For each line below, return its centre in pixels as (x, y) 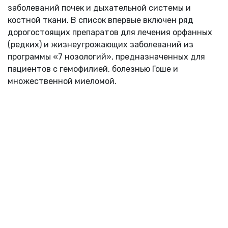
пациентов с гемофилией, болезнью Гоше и (93, 69)
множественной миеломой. (62, 81)
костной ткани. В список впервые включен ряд (101, 20)
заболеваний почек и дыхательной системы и (99, 8)
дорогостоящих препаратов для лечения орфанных (110, 32)
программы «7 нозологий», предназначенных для (106, 56)
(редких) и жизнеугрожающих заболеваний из (101, 44)
